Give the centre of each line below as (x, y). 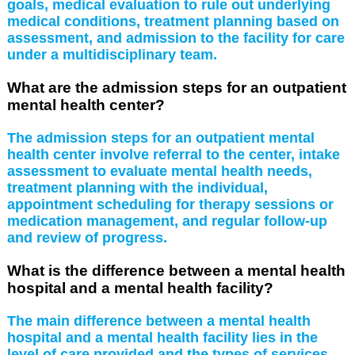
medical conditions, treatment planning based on (173, 21)
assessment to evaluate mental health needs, (159, 171)
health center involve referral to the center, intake (173, 154)
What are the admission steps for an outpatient (176, 87)
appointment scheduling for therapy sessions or (170, 204)
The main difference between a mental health (158, 321)
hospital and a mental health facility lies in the (162, 337)
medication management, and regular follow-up (167, 221)
